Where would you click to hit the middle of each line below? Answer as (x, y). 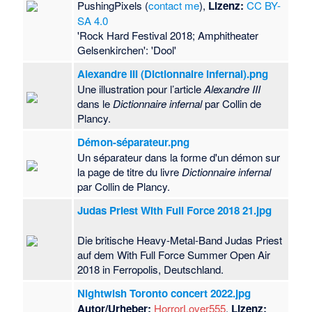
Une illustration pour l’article (141, 89)
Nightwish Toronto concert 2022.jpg (164, 294)
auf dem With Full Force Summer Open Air (174, 255)
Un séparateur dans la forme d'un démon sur (179, 157)
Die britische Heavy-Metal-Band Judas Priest (180, 240)
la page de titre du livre (130, 172)
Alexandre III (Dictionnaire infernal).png (173, 74)
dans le (95, 104)
